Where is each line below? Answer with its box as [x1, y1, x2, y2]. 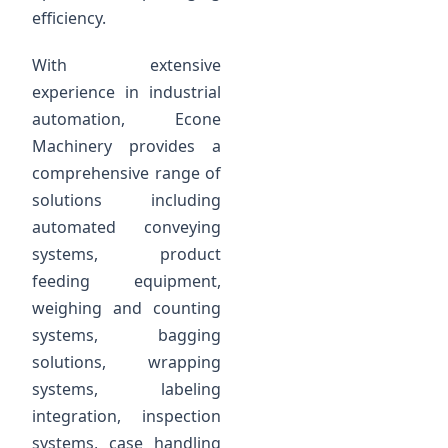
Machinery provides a [32, 135, 222, 158]
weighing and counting [32, 297, 222, 320]
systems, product [32, 243, 222, 266]
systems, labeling [32, 378, 222, 401]
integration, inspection [32, 405, 222, 428]
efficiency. [32, 7, 106, 30]
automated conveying [32, 216, 222, 239]
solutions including [32, 189, 222, 212]
